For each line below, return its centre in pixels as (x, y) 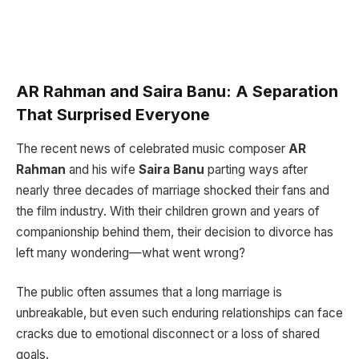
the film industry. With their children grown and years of (168, 211)
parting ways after (256, 169)
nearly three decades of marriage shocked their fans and (173, 190)
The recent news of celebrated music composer (152, 148)
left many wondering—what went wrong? (131, 252)
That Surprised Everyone (113, 114)
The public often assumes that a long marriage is (149, 292)
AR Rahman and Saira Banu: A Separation (177, 91)
